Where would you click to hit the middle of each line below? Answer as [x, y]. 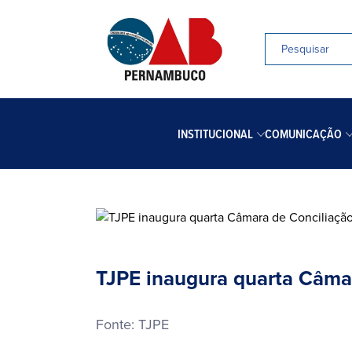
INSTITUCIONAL [215, 134]
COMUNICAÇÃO [303, 134]
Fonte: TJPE [132, 324]
